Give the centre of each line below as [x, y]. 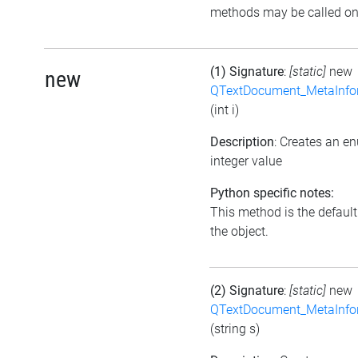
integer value [246, 161]
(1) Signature [247, 71]
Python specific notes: [272, 193]
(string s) [235, 328]
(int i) [225, 109]
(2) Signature [247, 290]
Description [242, 141]
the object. [239, 231]
